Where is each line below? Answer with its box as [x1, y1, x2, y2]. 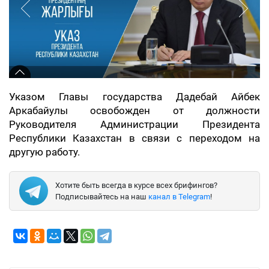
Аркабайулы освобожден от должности [9, 104, 260, 116]
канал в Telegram [148, 192, 210, 201]
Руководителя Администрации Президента [9, 118, 260, 130]
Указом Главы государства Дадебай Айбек [9, 91, 260, 103]
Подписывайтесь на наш [55, 192, 148, 201]
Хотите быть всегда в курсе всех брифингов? [55, 180, 217, 190]
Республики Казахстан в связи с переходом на [9, 132, 260, 144]
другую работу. [9, 146, 80, 158]
